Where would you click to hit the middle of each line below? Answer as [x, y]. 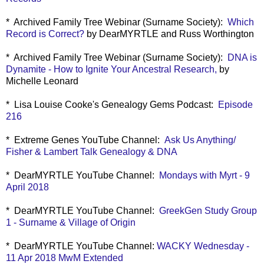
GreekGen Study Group [208, 211]
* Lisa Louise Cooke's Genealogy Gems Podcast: [111, 105]
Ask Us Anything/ [200, 140]
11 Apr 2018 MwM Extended [65, 258]
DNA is [242, 57]
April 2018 [27, 187]
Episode [234, 105]
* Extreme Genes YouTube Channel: [85, 140]
